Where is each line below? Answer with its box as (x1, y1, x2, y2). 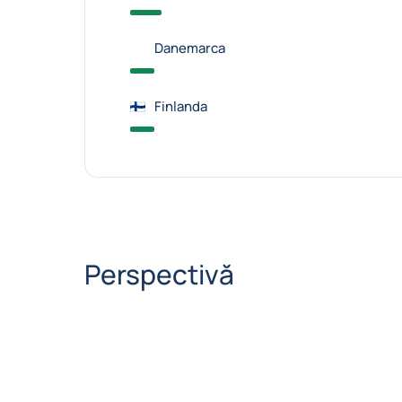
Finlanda (153, 97, 207, 116)
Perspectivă (83, 256, 234, 293)
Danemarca (153, 39, 225, 57)
